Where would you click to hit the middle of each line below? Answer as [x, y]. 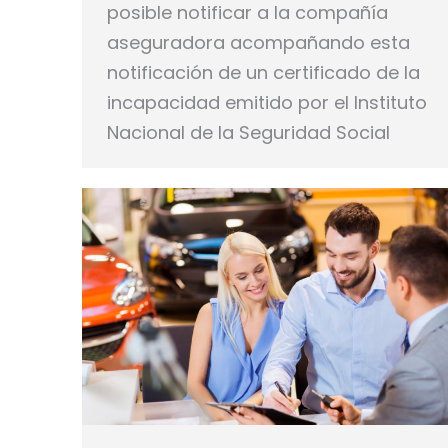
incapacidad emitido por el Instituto [267, 102]
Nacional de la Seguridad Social [248, 132]
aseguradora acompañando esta [258, 42]
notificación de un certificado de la [263, 72]
